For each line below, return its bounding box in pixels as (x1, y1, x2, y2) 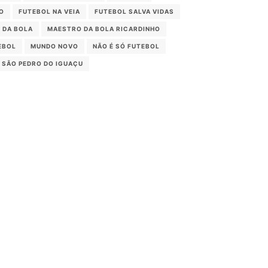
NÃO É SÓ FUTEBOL (92, 42, 160, 50)
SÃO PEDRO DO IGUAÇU (2, 60, 83, 67)
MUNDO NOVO (30, 42, 78, 50)
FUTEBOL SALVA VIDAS (94, 8, 174, 15)
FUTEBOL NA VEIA (18, 8, 80, 15)
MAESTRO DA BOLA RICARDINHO (47, 25, 160, 32)
